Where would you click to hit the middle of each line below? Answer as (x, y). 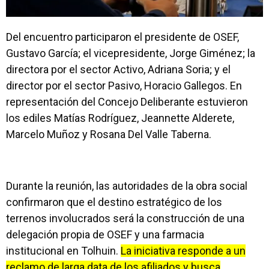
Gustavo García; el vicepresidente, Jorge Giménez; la (131, 53)
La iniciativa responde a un (183, 251)
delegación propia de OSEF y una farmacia (105, 234)
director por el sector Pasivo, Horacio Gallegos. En (124, 86)
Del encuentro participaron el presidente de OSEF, (122, 37)
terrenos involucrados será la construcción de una (125, 218)
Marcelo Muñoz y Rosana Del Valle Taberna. (109, 134)
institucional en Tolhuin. (63, 251)
